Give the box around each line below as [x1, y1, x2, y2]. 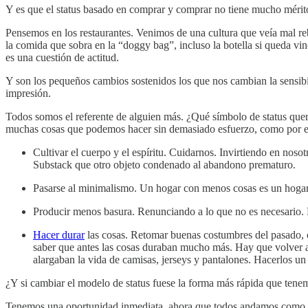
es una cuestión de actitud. [5, 51, 119, 63]
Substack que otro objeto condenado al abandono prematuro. [33, 158, 296, 170]
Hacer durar [33, 228, 85, 241]
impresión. [5, 87, 51, 99]
